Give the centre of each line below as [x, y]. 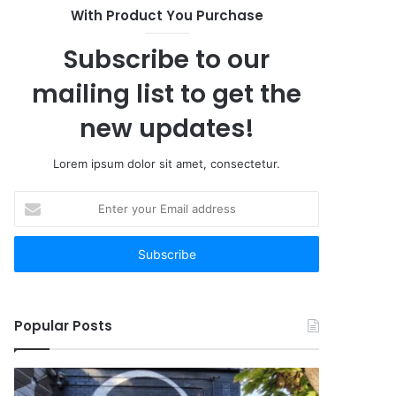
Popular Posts [64, 326]
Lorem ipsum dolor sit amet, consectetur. [167, 164]
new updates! [167, 129]
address [36, 255]
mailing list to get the [167, 94]
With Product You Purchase [167, 15]
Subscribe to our [167, 60]
